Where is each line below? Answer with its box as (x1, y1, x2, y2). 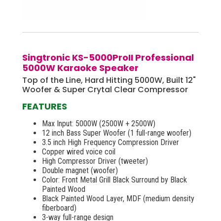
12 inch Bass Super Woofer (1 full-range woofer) (42, 128, 191, 138)
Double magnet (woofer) (42, 165, 118, 175)
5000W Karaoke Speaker (22, 61, 139, 74)
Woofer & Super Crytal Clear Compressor (22, 83, 188, 95)
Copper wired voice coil (42, 147, 115, 156)
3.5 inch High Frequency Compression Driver (42, 137, 179, 147)
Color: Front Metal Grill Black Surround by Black (42, 175, 187, 184)
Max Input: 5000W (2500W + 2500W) (42, 118, 155, 128)
